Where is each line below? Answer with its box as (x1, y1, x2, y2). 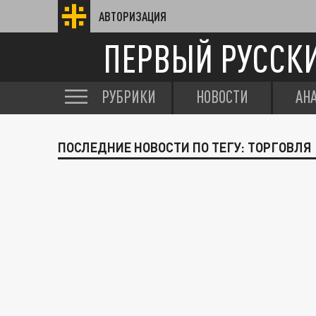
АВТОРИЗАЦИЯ (99, 9, 166, 23)
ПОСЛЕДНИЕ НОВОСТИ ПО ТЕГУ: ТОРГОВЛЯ (58, 140, 312, 155)
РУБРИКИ (102, 87, 156, 107)
